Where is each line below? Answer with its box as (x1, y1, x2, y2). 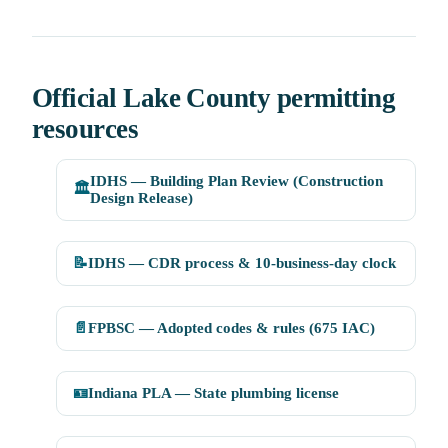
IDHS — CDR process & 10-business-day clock (88, 255, 396, 272)
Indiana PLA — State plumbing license (88, 385, 339, 402)
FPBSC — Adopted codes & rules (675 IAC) (88, 320, 375, 337)
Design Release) (90, 190, 193, 207)
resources (32, 114, 139, 145)
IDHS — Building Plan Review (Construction (90, 173, 383, 190)
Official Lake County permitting (32, 83, 396, 114)
